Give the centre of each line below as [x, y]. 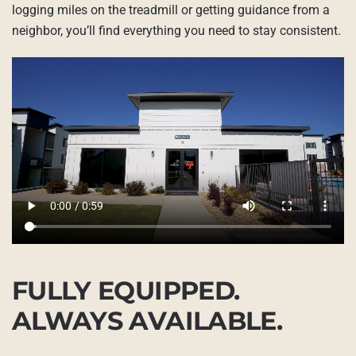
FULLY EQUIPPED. [126, 291]
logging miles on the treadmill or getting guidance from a [171, 10]
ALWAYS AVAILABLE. [147, 321]
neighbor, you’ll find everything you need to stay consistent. [176, 31]
